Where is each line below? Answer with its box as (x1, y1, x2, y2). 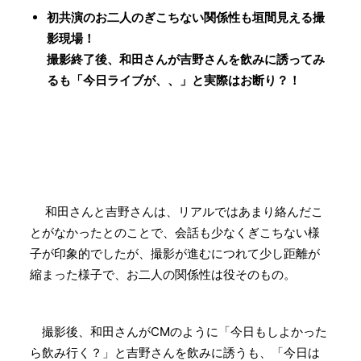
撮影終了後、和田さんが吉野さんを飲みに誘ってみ (47, 52, 325, 68)
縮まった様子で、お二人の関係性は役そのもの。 (30, 267, 296, 283)
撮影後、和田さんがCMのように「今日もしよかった (30, 324, 327, 340)
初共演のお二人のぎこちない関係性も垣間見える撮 (47, 10, 325, 26)
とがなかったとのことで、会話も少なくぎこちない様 (30, 225, 320, 241)
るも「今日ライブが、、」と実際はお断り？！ (47, 73, 301, 89)
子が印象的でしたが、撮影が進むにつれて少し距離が (30, 246, 320, 262)
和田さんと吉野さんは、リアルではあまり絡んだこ (30, 204, 323, 220)
